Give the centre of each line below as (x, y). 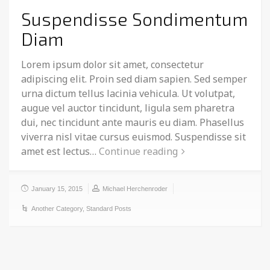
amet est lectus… (60, 152)
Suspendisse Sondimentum (134, 19)
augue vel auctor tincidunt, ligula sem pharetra (128, 108)
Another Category (57, 209)
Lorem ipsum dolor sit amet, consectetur (112, 65)
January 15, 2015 (57, 189)
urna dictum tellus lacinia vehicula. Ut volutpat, (128, 94)
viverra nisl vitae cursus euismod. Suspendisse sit (133, 137)
